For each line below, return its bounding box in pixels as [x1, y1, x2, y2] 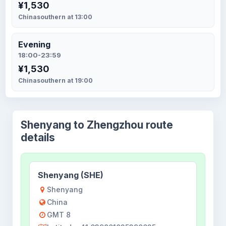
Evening [18, 39, 50, 49]
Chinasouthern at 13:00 [18, 13, 92, 21]
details [21, 131, 55, 144]
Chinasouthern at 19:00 [18, 77, 93, 84]
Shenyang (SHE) [38, 170, 103, 180]
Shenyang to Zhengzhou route [21, 119, 173, 131]
